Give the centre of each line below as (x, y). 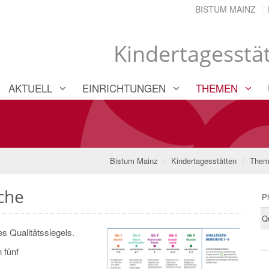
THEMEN (217, 88)
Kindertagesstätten (204, 160)
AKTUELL (30, 88)
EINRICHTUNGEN (124, 88)
